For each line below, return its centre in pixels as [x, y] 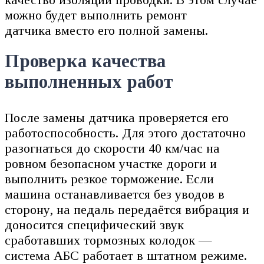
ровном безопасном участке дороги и [111, 164]
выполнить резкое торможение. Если [109, 179]
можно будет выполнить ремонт [96, 15]
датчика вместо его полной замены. [106, 31]
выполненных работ [89, 82]
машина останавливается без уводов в [115, 194]
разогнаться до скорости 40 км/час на [112, 148]
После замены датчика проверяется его [117, 118]
